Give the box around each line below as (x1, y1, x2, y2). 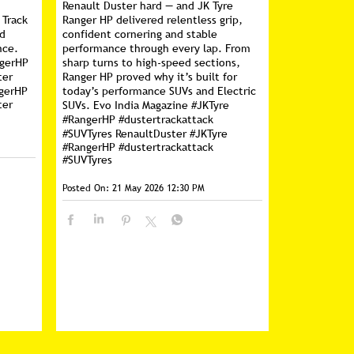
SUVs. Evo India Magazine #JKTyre (62, 98, 230, 112)
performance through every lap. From (62, 41, 251, 55)
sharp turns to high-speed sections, (62, 55, 241, 70)
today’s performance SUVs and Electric (62, 84, 257, 98)
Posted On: (62, 181, 110, 195)
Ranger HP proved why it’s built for (62, 70, 238, 84)
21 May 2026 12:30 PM (112, 181, 205, 195)
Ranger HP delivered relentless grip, (62, 13, 243, 27)
